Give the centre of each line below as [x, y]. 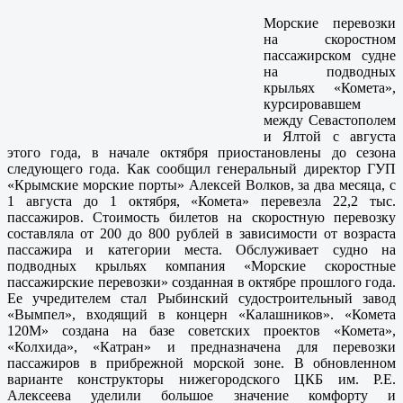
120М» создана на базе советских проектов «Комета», [201, 331]
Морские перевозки [330, 23]
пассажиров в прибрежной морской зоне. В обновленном [201, 363]
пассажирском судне [330, 56]
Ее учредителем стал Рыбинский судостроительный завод [201, 299]
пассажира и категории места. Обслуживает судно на [201, 250]
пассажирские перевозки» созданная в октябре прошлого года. [201, 282]
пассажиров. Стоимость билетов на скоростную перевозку [201, 218]
